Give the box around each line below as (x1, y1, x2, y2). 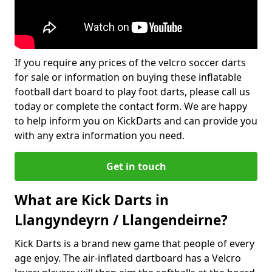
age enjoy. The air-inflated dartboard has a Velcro (15, 251, 241, 265)
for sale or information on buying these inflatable (15, 70, 242, 84)
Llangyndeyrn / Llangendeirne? (15, 211, 228, 229)
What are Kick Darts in (15, 191, 169, 209)
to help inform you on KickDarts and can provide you (15, 114, 257, 127)
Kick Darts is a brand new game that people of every (15, 237, 254, 250)
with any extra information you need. (15, 129, 185, 142)
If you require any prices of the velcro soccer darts (15, 56, 246, 69)
